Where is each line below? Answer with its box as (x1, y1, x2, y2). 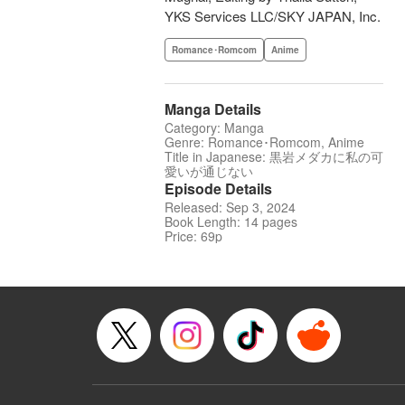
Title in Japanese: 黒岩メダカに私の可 (165, 147, 383, 166)
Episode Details (165, 178, 272, 200)
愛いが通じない (165, 162, 253, 181)
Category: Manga (165, 118, 264, 137)
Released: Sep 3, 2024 (165, 198, 296, 217)
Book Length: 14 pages (165, 212, 297, 231)
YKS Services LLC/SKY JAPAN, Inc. (165, 6, 381, 26)
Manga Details (165, 99, 261, 120)
